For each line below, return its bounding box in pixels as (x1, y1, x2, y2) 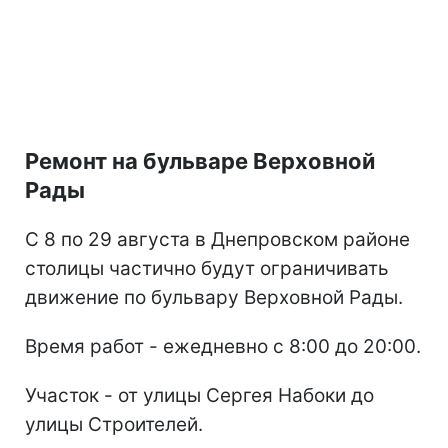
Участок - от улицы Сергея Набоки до (25, 383, 374, 407)
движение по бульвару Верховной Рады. (25, 285, 403, 309)
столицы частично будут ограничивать (25, 256, 389, 280)
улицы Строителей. (25, 412, 203, 436)
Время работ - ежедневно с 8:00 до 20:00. (25, 334, 421, 358)
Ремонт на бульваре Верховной (25, 147, 375, 174)
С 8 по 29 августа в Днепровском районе (25, 227, 410, 251)
